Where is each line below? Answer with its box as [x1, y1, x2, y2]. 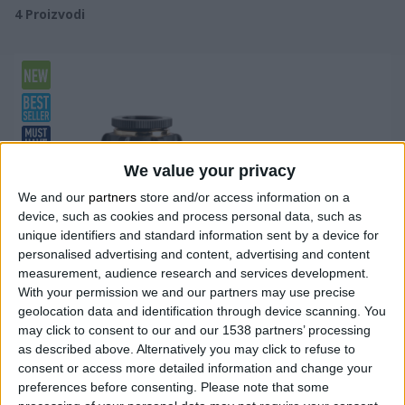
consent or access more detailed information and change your [18, 360, 372, 375]
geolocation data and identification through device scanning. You [18, 303, 386, 318]
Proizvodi [25, 5, 85, 23]
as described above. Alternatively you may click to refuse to [18, 341, 355, 356]
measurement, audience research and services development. [18, 265, 369, 280]
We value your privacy [123, 161, 296, 180]
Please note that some [201, 379, 329, 394]
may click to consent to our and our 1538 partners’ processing [18, 322, 371, 337]
